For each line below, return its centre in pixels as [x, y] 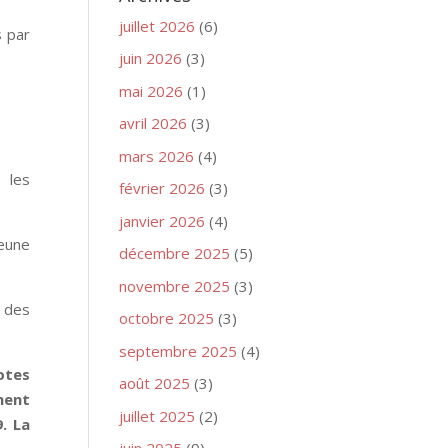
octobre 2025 [167, 318]
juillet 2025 [157, 415]
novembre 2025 [175, 285]
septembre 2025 [178, 350]
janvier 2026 [162, 220]
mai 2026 [151, 90]
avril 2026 [153, 123]
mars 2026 [157, 155]
